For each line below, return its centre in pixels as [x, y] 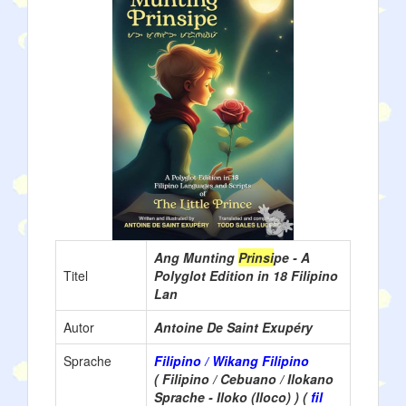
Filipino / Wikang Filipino [232, 361]
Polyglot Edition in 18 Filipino [246, 275]
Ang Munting [196, 257]
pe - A [292, 257]
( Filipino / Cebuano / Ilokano [244, 379]
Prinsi [256, 257]
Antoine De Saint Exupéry [233, 327]
